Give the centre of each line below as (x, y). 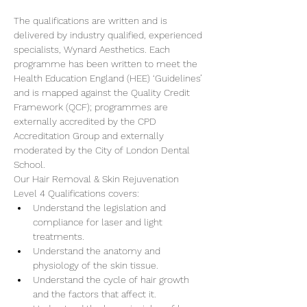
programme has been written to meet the (107, 64)
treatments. (59, 236)
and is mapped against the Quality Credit (103, 93)
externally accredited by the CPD (86, 121)
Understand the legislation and (101, 208)
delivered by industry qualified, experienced (109, 35)
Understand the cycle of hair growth (112, 280)
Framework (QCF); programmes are (92, 107)
